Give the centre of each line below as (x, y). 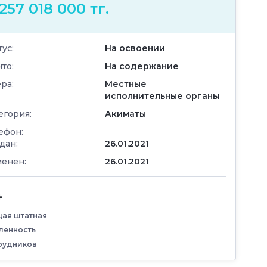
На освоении (135, 48)
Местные (126, 84)
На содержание (142, 66)
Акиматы (125, 114)
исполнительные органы (162, 96)
